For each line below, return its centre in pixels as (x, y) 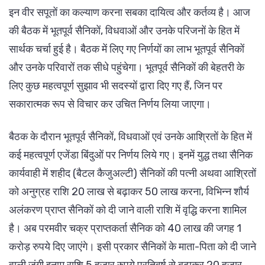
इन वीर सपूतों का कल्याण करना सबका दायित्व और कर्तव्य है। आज (130, 12)
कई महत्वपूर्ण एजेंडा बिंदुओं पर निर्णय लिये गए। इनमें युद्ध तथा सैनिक (131, 155)
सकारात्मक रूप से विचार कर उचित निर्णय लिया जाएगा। (110, 104)
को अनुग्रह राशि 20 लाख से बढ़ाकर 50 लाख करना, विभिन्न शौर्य (129, 191)
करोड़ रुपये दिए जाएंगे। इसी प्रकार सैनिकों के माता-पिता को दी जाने (132, 246)
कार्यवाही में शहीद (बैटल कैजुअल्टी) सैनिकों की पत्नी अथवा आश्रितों (132, 173)
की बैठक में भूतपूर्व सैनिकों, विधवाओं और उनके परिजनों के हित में (124, 30)
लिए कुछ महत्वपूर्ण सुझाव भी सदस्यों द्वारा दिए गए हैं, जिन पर (116, 85)
